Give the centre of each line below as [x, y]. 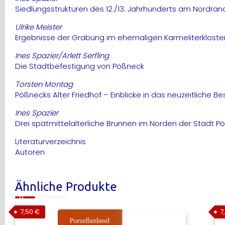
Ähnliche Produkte [66, 187]
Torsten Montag [44, 84]
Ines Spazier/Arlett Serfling [62, 56]
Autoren [30, 152]
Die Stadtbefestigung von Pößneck [80, 66]
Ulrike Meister [38, 27]
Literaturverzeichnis [50, 142]
